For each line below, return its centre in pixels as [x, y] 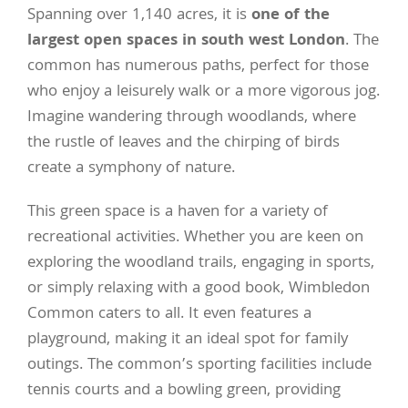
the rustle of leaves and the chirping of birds [184, 144]
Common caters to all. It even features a [169, 315]
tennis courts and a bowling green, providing [184, 392]
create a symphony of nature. [131, 169]
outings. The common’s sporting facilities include [199, 366]
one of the [291, 16]
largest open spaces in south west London [186, 42]
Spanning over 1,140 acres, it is [139, 16]
